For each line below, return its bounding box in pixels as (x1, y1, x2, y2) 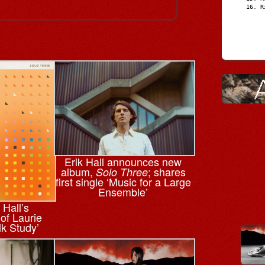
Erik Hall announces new (64, 153, 182, 169)
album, (60, 163, 96, 179)
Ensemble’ (98, 183, 148, 199)
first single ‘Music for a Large (55, 173, 191, 189)
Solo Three (95, 164, 148, 179)
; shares (147, 163, 186, 179)
